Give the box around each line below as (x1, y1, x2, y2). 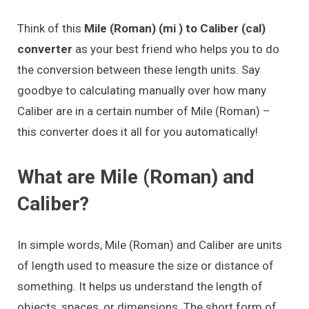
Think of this (17, 21, 84, 35)
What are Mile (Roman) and (17, 165, 255, 188)
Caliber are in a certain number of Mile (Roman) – (17, 103, 270, 118)
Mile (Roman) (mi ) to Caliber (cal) (84, 21, 266, 35)
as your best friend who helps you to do (72, 41, 279, 56)
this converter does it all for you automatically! (17, 124, 258, 139)
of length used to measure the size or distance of (17, 258, 274, 272)
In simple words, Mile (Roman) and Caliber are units (17, 237, 282, 252)
